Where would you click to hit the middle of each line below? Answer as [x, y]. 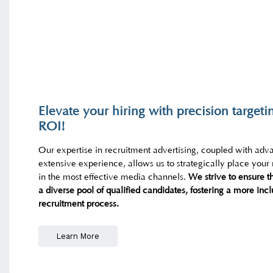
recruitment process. [79, 204]
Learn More [78, 236]
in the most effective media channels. [114, 177]
